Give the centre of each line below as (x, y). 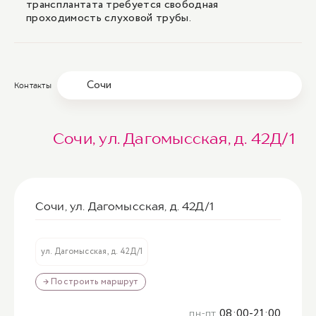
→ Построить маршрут (91, 282)
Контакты (33, 85)
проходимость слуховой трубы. (110, 18)
